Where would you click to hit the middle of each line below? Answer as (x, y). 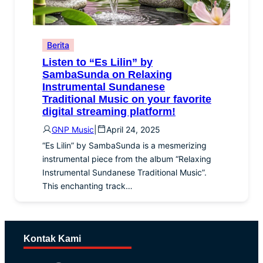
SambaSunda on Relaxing (107, 74)
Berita (58, 45)
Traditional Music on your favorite (127, 99)
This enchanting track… (87, 186)
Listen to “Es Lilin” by (97, 62)
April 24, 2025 (133, 129)
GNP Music (73, 129)
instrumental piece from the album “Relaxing (127, 159)
